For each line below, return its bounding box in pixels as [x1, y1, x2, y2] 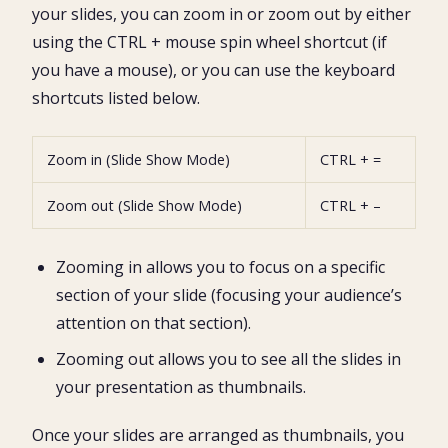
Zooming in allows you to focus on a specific [56, 255, 385, 278]
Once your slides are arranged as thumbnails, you [32, 423, 404, 446]
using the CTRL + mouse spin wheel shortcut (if [32, 30, 387, 53]
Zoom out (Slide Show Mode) [47, 195, 242, 215]
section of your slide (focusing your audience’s [56, 283, 402, 306]
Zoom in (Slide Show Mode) [47, 149, 230, 169]
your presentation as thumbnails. [56, 375, 306, 398]
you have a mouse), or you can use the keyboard [32, 58, 395, 81]
